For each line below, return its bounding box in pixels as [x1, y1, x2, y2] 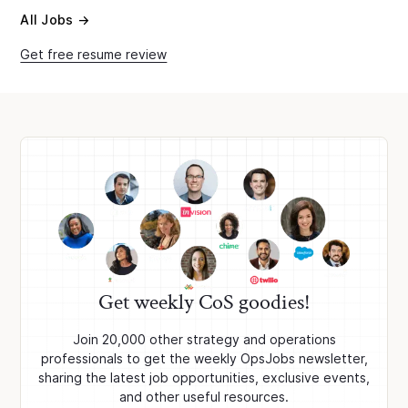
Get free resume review [20, 46, 168, 63]
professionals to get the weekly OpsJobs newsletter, [40, 351, 368, 367]
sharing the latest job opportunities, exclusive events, [38, 370, 370, 386]
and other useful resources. [119, 389, 289, 405]
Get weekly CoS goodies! [97, 288, 311, 317]
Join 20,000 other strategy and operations [72, 331, 336, 348]
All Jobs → [20, 12, 89, 28]
